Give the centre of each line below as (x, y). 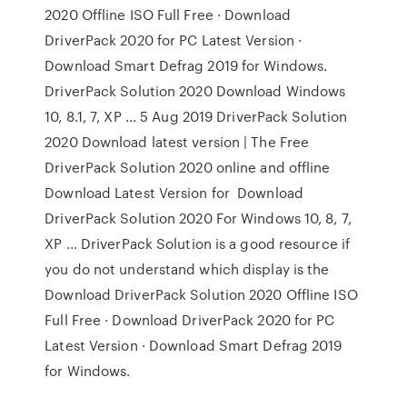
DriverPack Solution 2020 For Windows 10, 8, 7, (198, 218)
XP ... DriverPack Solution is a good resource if (198, 243)
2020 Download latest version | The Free (177, 142)
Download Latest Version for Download (174, 193)
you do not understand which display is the (187, 269)
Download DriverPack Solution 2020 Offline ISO (201, 294)
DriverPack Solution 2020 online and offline (188, 167)
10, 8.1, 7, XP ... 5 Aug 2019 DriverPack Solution (196, 116)
